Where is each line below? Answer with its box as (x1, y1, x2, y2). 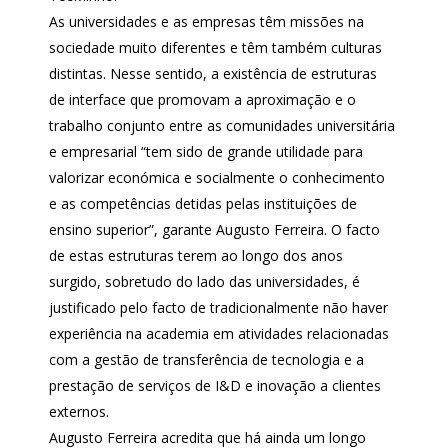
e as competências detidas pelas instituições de (48, 194, 357, 213)
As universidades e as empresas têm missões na (48, 12, 364, 31)
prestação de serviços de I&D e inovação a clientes (48, 376, 381, 395)
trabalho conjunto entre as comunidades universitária (48, 116, 395, 135)
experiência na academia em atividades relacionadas (48, 324, 389, 343)
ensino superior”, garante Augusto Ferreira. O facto (48, 220, 380, 239)
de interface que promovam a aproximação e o (48, 90, 356, 109)
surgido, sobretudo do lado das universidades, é (48, 272, 360, 291)
